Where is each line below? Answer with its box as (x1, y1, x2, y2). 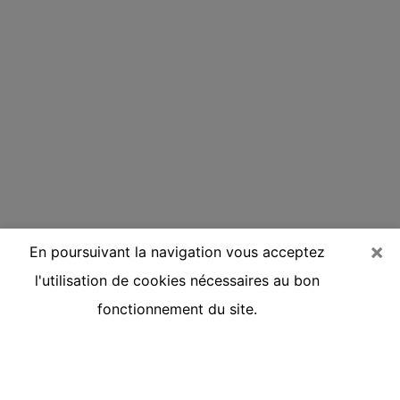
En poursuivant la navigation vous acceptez (29, 243, 325, 261)
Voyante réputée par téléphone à (13, 332, 347, 358)
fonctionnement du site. (96, 300, 257, 318)
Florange (13, 357, 103, 383)
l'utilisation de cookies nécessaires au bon (34, 271, 320, 289)
